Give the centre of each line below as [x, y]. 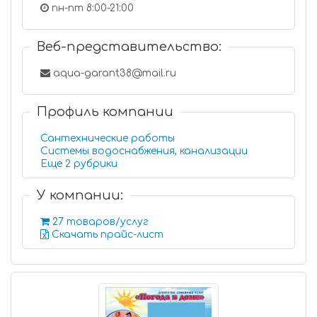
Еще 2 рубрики [96, 164]
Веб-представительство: [129, 47]
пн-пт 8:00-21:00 [91, 8]
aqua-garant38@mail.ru [113, 73]
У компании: [80, 195]
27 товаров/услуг [99, 222]
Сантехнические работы [108, 138]
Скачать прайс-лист [106, 235]
